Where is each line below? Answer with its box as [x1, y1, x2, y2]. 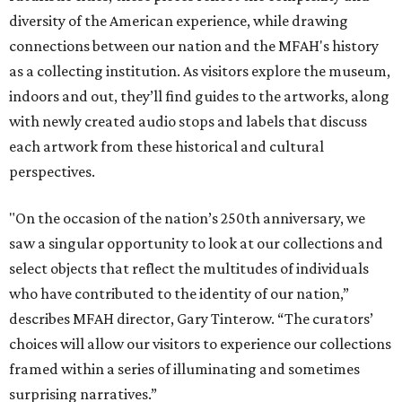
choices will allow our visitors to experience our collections [9, 334, 391, 353]
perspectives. [9, 162, 95, 180]
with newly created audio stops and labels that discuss [9, 111, 367, 130]
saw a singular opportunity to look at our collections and [9, 233, 383, 252]
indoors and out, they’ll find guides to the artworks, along [9, 86, 389, 105]
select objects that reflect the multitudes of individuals [9, 258, 369, 277]
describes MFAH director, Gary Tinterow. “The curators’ [9, 309, 373, 328]
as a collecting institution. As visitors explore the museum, [9, 61, 390, 80]
